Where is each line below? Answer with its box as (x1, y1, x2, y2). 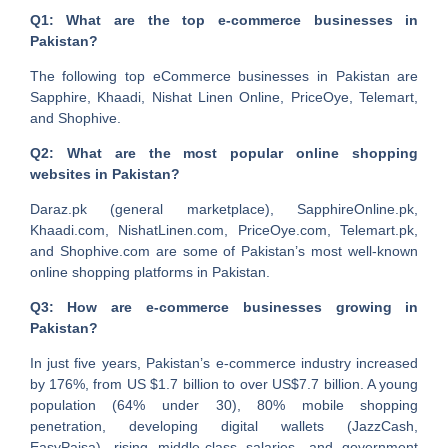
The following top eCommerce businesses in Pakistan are (29, 68, 419, 85)
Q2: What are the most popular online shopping (29, 145, 419, 162)
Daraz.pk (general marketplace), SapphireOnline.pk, (29, 201, 419, 218)
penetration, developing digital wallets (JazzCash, (29, 418, 419, 435)
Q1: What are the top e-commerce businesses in (29, 12, 419, 29)
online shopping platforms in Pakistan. (29, 264, 270, 281)
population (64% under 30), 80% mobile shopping (29, 397, 419, 414)
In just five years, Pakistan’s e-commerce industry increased (29, 355, 419, 372)
